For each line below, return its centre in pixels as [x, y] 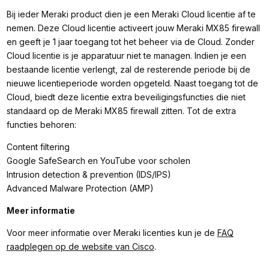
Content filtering [38, 147]
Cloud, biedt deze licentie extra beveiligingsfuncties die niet [126, 97]
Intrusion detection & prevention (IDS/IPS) [89, 175]
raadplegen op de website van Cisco [80, 247]
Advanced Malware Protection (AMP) [80, 189]
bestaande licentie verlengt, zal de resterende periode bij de [128, 70]
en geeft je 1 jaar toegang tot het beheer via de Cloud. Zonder [130, 42]
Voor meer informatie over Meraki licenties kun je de [112, 233]
